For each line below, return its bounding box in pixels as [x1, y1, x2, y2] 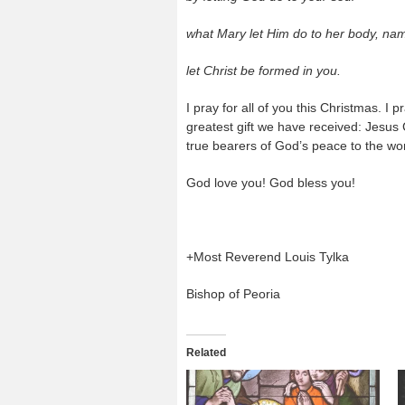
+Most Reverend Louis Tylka [186, 249, 349, 264]
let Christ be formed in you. [186, 62, 341, 78]
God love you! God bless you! [186, 174, 355, 190]
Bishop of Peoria [186, 286, 280, 301]
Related [186, 345, 226, 359]
